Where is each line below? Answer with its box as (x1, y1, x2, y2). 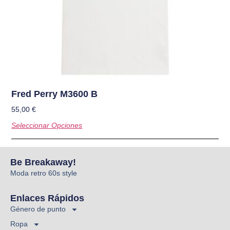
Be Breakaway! (10, 157, 76, 168)
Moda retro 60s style (10, 169, 77, 178)
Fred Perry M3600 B (11, 89, 98, 100)
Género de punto (10, 205, 66, 214)
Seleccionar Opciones (11, 121, 83, 130)
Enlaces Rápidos (10, 193, 84, 204)
